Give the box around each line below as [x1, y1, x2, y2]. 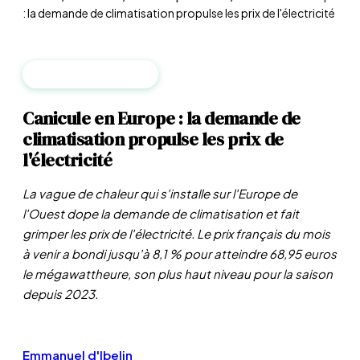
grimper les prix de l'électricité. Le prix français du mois [22, 226, 330, 241]
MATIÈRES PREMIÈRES [35, 68, 145, 80]
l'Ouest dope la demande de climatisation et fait [22, 206, 299, 221]
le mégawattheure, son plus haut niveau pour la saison [22, 266, 333, 281]
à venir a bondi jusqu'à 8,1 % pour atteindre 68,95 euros [22, 246, 337, 261]
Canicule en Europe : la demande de [22, 106, 301, 130]
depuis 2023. [22, 286, 98, 301]
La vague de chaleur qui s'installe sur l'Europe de [22, 186, 297, 201]
